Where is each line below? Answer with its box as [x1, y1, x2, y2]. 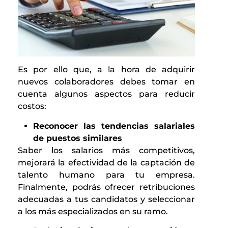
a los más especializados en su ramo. [18, 206, 168, 216]
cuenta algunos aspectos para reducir [18, 89, 195, 99]
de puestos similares [33, 133, 122, 143]
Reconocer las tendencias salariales [33, 121, 195, 131]
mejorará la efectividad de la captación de [18, 157, 195, 167]
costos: [18, 101, 46, 111]
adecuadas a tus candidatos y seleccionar [18, 194, 195, 204]
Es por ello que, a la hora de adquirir [18, 65, 195, 75]
